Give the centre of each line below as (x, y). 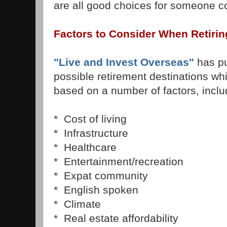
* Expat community (101, 176)
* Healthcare (85, 147)
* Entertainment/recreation (119, 162)
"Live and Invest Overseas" (124, 62)
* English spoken (96, 190)
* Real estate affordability (116, 218)
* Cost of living (90, 119)
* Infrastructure (91, 133)
